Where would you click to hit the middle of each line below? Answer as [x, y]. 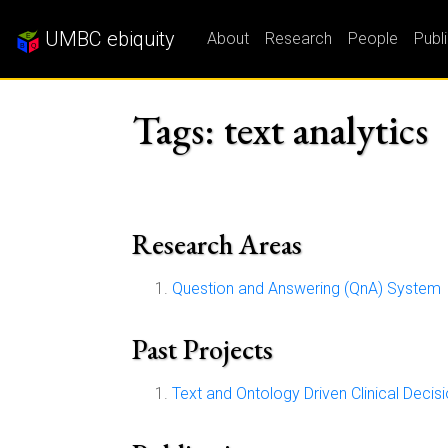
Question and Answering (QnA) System [306, 288]
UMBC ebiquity [107, 39]
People [373, 38]
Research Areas [217, 244]
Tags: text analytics [280, 130]
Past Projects [202, 349]
